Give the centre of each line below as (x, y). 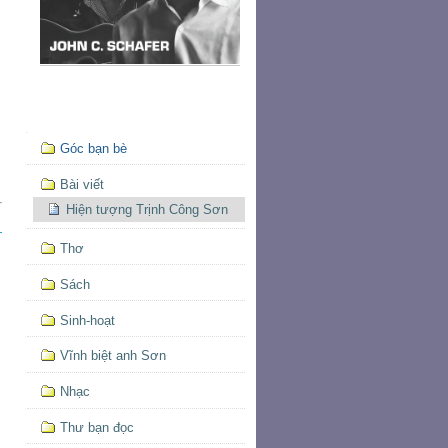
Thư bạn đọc (96, 427)
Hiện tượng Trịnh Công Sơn (147, 209)
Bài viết (81, 184)
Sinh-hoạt (87, 320)
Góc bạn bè (93, 148)
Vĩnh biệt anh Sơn (112, 356)
